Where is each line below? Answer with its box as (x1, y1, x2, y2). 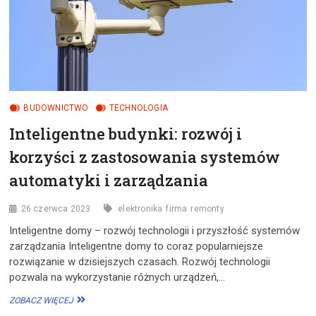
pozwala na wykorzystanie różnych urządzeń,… (9, 270, 226, 284)
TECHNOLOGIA (109, 102, 169, 113)
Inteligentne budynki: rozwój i (9, 123, 243, 144)
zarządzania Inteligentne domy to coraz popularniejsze (9, 239, 264, 253)
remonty (190, 203, 224, 214)
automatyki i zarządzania (9, 169, 209, 190)
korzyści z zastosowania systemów (9, 146, 281, 167)
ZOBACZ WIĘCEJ (9, 295, 74, 305)
